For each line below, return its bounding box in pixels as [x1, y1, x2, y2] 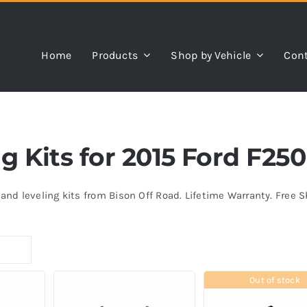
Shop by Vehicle [171, 48, 251, 62]
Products [92, 48, 138, 62]
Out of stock [249, 275, 300, 286]
